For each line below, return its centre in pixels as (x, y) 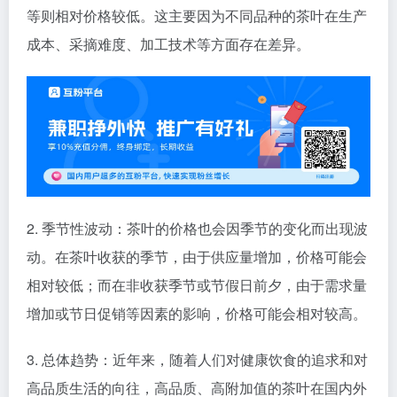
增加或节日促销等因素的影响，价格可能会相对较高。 (197, 313)
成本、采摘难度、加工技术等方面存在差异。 (168, 43)
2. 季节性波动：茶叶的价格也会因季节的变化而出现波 (197, 228)
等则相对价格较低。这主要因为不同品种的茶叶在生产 (197, 15)
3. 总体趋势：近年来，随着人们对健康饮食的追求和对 (197, 359)
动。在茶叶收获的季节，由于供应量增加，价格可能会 (197, 256)
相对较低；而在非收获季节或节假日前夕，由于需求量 (197, 284)
